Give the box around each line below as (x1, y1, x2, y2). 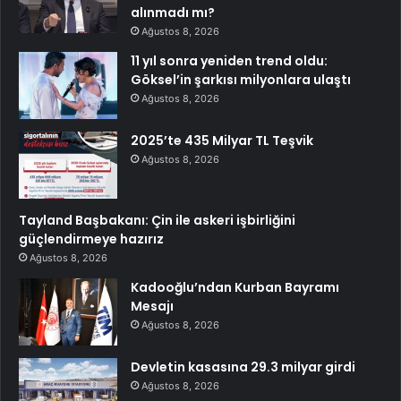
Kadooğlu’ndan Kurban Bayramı (131, 277, 339, 296)
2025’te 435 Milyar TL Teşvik (131, 131, 313, 149)
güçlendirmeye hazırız (19, 229, 164, 248)
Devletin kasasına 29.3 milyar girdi (131, 357, 355, 376)
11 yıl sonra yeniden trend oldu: (131, 51, 328, 70)
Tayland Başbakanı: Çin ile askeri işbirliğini (19, 210, 295, 229)
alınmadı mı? (131, 3, 215, 21)
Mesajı (131, 296, 174, 315)
